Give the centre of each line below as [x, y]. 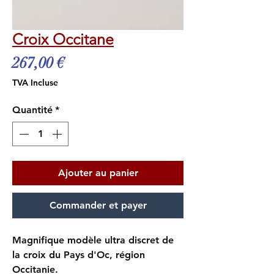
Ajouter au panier [98, 173]
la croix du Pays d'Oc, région [79, 255]
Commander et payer [98, 205]
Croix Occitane [63, 39]
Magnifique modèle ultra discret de [93, 240]
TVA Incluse [35, 83]
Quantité [32, 110]
